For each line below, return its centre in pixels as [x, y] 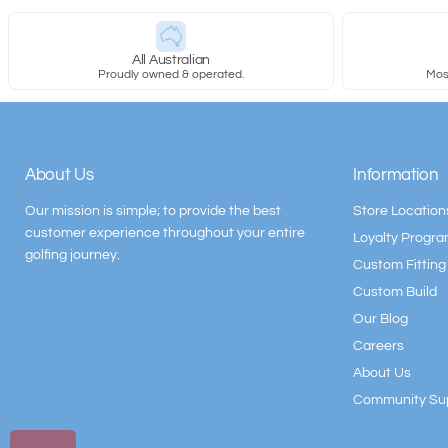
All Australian [171, 59]
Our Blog [381, 318]
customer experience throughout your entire [165, 232]
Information [396, 174]
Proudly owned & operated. [171, 74]
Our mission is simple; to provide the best [153, 210]
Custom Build [395, 291]
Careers [379, 345]
